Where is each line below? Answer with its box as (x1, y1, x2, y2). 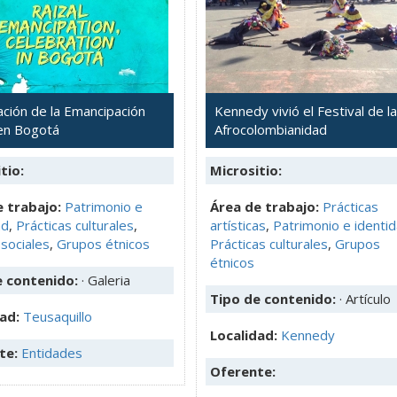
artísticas (210, 215, 266, 234)
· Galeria (82, 270, 130, 289)
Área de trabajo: (210, 197, 319, 215)
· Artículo (339, 289, 391, 307)
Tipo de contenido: (210, 289, 339, 307)
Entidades (21, 343, 82, 362)
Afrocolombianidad (214, 120, 327, 138)
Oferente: (210, 362, 276, 380)
